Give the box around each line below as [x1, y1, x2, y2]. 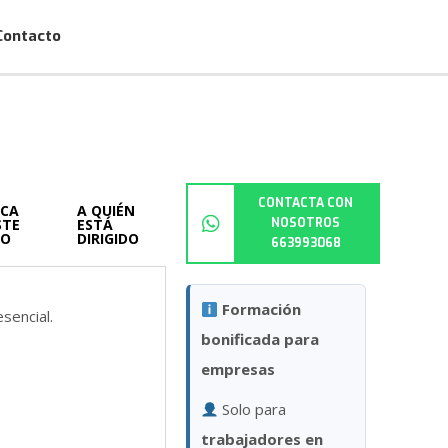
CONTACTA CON [258, 195, 354, 212]
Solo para [218, 399, 287, 420]
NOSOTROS [271, 215, 341, 232]
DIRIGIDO [77, 229, 139, 249]
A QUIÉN [77, 201, 135, 221]
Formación [218, 299, 302, 320]
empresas [200, 359, 275, 380]
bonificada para [200, 329, 319, 350]
